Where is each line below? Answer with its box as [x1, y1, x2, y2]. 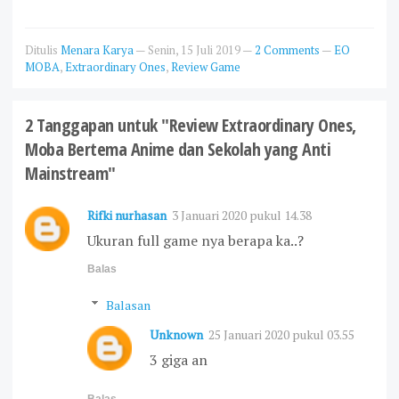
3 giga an [150, 349, 208, 370]
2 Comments [255, 41, 322, 58]
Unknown [150, 325, 203, 343]
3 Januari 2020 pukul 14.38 [172, 206, 312, 224]
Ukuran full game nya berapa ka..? [87, 230, 304, 250]
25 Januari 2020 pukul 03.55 [208, 325, 354, 343]
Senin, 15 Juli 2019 [148, 41, 242, 58]
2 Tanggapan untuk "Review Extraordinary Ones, [25, 112, 356, 137]
